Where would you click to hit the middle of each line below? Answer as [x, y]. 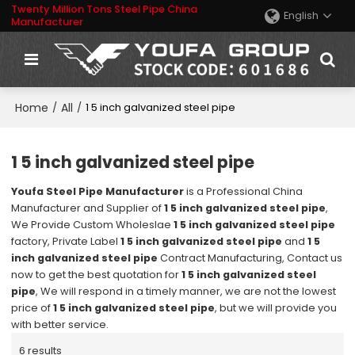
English [301, 15]
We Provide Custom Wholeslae [93, 225]
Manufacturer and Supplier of [88, 208]
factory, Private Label [66, 242]
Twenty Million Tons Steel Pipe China [105, 9]
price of [32, 308]
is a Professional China [244, 192]
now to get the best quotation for [97, 275]
